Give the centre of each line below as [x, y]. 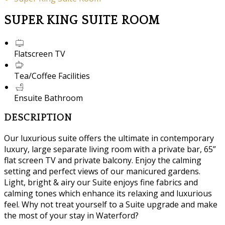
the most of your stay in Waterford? [71, 215]
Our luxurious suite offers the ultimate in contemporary [109, 138]
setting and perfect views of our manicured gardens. [102, 171]
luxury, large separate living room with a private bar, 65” [110, 149]
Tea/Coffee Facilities [52, 76]
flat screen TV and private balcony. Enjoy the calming [103, 160]
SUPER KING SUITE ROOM [82, 20]
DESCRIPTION [38, 118]
